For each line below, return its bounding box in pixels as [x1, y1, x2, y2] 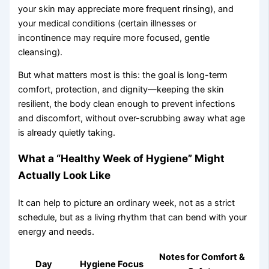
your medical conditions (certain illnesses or [18, 17, 197, 29]
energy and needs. [18, 226, 95, 238]
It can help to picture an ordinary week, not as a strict [18, 198, 235, 209]
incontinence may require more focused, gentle [18, 32, 210, 43]
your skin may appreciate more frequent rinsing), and [18, 3, 234, 14]
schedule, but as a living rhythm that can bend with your [18, 212, 247, 223]
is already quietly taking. [18, 127, 116, 139]
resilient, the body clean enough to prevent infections [18, 98, 236, 110]
